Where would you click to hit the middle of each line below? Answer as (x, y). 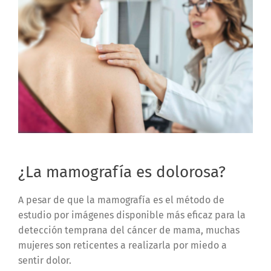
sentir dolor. (44, 261)
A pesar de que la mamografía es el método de (121, 200)
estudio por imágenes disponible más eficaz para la (132, 215)
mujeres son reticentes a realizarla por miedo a (122, 246)
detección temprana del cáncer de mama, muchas (129, 230)
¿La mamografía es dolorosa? (122, 172)
